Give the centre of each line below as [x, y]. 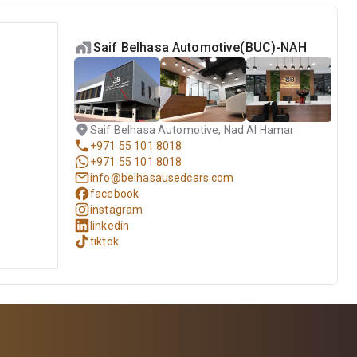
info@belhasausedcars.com [162, 178]
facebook [115, 194]
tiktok [104, 241]
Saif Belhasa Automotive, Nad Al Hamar [192, 130]
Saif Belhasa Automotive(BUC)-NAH [200, 47]
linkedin [110, 226]
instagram [117, 210]
